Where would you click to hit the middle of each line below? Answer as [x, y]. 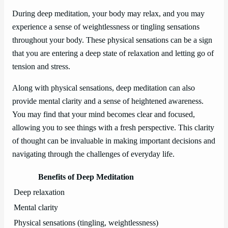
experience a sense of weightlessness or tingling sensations [106, 27]
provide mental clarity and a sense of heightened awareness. [108, 102]
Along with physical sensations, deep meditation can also [104, 88]
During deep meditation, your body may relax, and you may [108, 13]
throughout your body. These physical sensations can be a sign [112, 40]
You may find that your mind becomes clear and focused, [104, 115]
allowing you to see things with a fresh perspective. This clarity [113, 128]
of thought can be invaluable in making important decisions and [114, 141]
